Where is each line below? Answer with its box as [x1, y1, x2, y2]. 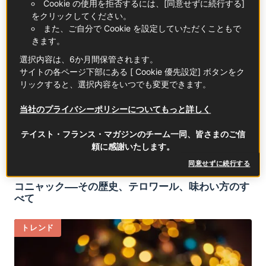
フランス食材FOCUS [21, 17, 97, 27]
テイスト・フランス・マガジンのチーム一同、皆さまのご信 [21, 129, 245, 140]
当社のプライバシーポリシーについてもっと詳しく [20, 104, 211, 115]
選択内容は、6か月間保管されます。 [20, 54, 159, 65]
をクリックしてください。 [31, 11, 132, 21]
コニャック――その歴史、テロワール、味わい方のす [14, 180, 249, 192]
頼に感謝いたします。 [91, 141, 175, 152]
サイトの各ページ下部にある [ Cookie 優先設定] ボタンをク [20, 66, 245, 77]
